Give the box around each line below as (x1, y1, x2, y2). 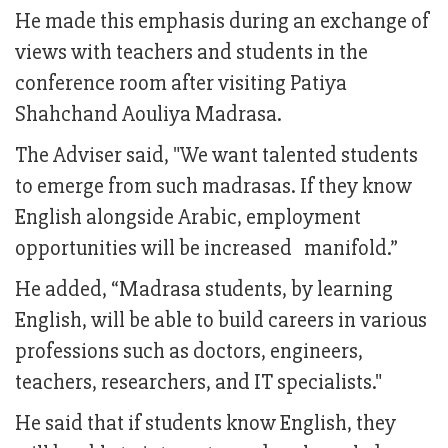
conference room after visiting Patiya (15, 70, 347, 98)
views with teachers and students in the (15, 39, 368, 67)
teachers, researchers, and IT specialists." (15, 369, 382, 397)
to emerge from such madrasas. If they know (15, 173, 412, 201)
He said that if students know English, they (15, 410, 396, 438)
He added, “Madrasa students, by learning (15, 276, 393, 304)
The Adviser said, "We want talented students (15, 142, 418, 170)
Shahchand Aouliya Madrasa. (15, 101, 282, 129)
